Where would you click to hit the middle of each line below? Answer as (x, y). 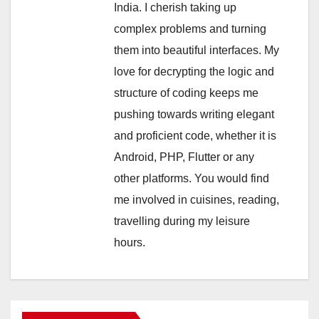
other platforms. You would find (192, 179)
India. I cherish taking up (175, 8)
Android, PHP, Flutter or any (184, 157)
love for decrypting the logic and (194, 72)
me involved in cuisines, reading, (197, 200)
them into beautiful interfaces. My (197, 51)
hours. (130, 243)
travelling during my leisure (182, 221)
